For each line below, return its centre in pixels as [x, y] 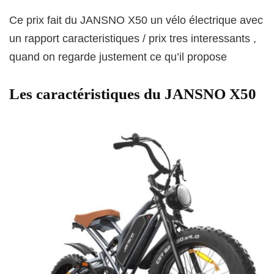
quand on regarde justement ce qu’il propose [118, 57]
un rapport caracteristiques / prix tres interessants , [133, 38]
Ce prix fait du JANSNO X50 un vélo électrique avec [136, 20]
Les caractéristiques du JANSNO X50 [133, 94]
